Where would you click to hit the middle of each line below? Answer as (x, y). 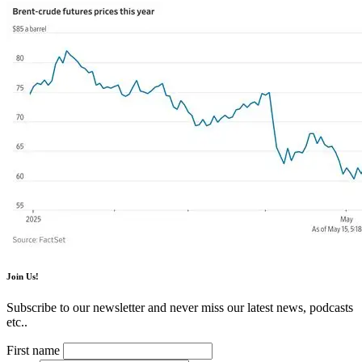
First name (33, 351)
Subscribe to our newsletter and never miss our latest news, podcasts (180, 308)
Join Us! (23, 276)
